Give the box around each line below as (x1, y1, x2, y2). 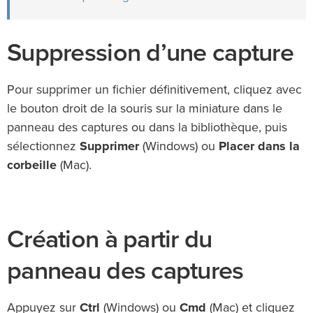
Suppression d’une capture (7, 38, 293, 68)
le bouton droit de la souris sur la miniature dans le (7, 103, 282, 116)
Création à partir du (7, 224, 212, 255)
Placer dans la (219, 140, 300, 154)
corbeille (7, 159, 57, 173)
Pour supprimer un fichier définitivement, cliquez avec (7, 84, 302, 97)
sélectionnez (7, 140, 80, 154)
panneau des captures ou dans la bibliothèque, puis (7, 122, 287, 135)
